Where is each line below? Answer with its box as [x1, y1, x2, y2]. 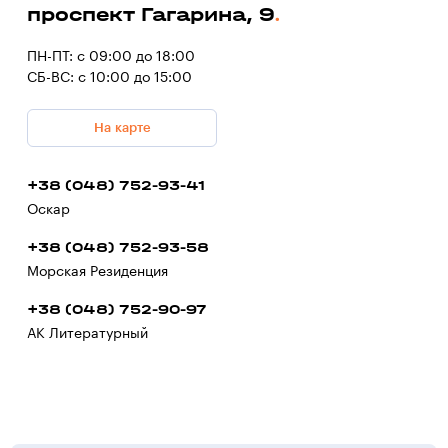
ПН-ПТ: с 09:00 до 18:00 [27, 49, 195, 64]
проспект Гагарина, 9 [27, 2, 274, 26]
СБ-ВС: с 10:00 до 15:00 [27, 70, 192, 85]
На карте [93, 121, 151, 135]
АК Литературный [27, 326, 148, 341]
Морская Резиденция [27, 264, 168, 279]
